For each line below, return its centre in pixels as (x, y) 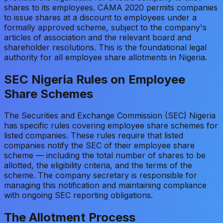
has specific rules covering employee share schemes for (111, 126)
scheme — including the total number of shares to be (105, 156)
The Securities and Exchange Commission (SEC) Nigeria (110, 116)
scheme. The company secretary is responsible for (101, 175)
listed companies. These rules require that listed (94, 136)
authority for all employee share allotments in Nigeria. (106, 57)
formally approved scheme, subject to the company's (105, 27)
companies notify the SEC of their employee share (99, 146)
